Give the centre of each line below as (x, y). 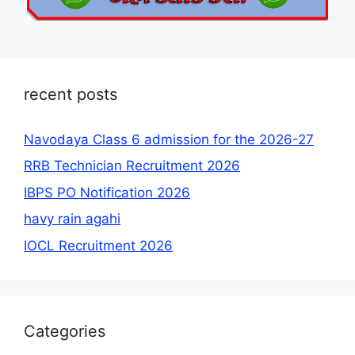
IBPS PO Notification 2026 (107, 192)
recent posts (71, 94)
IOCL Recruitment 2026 (98, 245)
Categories (65, 331)
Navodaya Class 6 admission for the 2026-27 (169, 139)
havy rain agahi (72, 219)
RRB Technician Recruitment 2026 (132, 166)
